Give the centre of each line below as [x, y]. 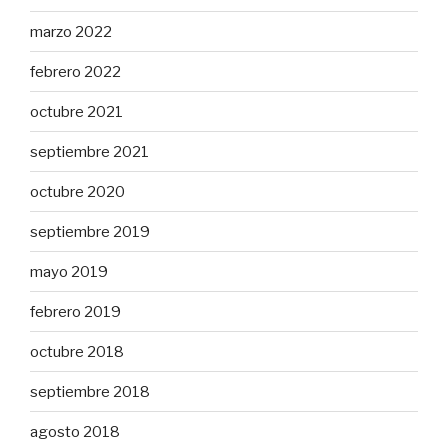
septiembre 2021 [89, 151]
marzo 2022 [71, 31]
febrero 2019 [75, 311]
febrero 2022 [75, 71]
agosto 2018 [75, 431]
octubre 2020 [77, 191]
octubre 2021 [76, 111]
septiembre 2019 [90, 231]
